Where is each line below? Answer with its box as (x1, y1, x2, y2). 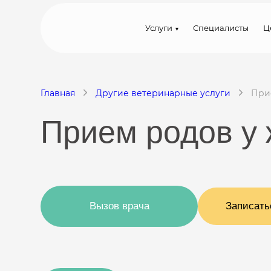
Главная (41, 88, 75, 99)
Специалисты (193, 23, 249, 33)
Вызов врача (89, 200, 149, 212)
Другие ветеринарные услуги (96, 88, 230, 99)
